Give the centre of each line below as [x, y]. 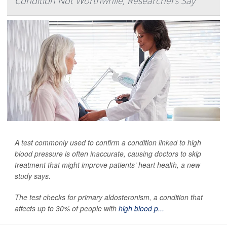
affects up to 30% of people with [67, 209]
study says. [33, 176]
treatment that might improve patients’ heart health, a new [107, 165]
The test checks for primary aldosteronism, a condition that [109, 197]
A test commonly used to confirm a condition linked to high [108, 143]
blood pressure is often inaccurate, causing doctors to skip [108, 154]
